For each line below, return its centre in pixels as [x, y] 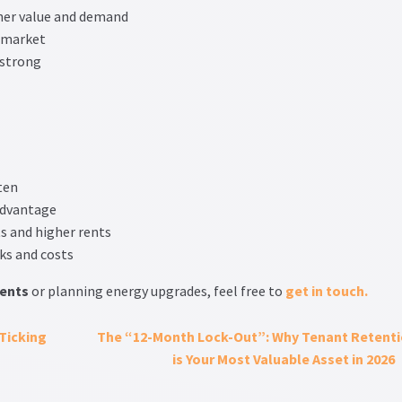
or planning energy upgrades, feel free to [157, 290]
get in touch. [326, 290]
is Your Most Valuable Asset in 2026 [284, 358]
